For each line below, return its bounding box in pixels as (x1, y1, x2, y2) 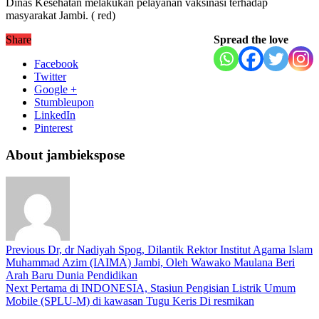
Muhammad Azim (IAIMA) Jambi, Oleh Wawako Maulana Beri (6, 256, 295, 269)
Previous (6, 244, 45, 256)
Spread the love (214, 33, 288, 46)
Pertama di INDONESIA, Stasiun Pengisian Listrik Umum (28, 282, 296, 295)
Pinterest (34, 121, 73, 134)
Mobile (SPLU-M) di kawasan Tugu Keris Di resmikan (6, 295, 254, 308)
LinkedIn (34, 108, 75, 121)
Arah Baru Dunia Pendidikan (6, 269, 137, 282)
